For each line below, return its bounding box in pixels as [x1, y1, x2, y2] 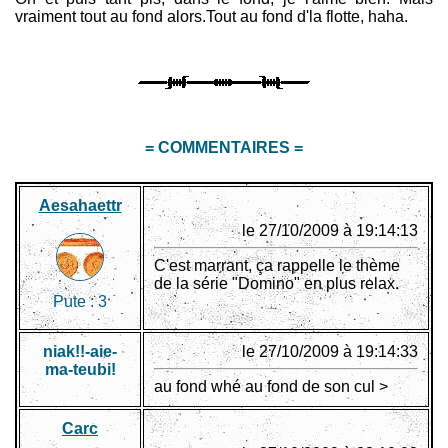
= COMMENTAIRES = [145, 139, 303, 157]
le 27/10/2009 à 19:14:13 [242, 222, 418, 240]
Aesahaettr [38, 197, 122, 215]
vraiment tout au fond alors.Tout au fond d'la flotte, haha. [15, 8, 408, 26]
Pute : [53, 293, 98, 311]
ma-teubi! [44, 361, 116, 379]
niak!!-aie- [43, 343, 117, 361]
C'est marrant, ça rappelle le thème [154, 257, 400, 275]
